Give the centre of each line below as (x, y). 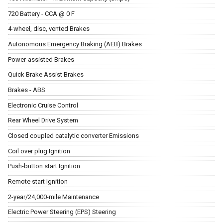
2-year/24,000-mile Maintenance (54, 197)
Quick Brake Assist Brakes (46, 75)
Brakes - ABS (27, 90)
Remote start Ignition (38, 181)
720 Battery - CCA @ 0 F (41, 13)
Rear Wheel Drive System (43, 120)
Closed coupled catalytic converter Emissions (73, 135)
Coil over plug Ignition (39, 151)
